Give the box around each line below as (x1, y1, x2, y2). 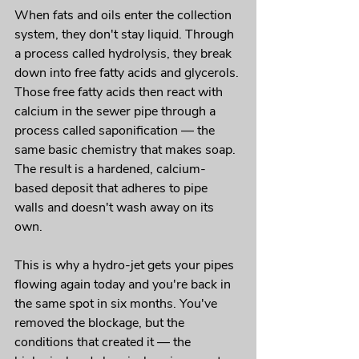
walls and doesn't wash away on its (14, 199, 217, 217)
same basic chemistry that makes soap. (14, 141, 239, 159)
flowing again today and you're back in (14, 276, 234, 294)
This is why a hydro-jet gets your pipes (14, 256, 237, 275)
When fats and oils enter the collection (14, 6, 235, 25)
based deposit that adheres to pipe (14, 179, 211, 198)
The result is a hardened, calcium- (14, 160, 206, 179)
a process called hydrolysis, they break (14, 45, 235, 63)
